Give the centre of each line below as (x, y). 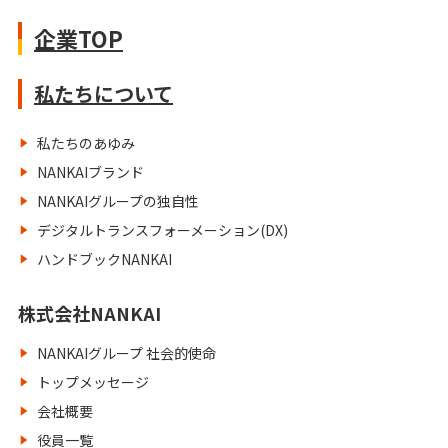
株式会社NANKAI (89, 313)
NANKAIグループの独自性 (118, 201)
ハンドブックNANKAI (104, 259)
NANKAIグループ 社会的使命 (126, 353)
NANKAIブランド (90, 172)
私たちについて (103, 93)
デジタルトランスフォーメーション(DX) (162, 230)
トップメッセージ (93, 382)
